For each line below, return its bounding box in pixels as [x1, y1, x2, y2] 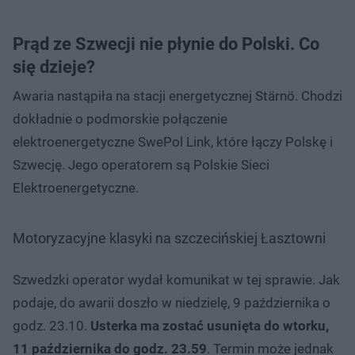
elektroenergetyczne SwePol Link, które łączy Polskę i [13, 133, 333, 150]
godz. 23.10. [13, 317, 90, 334]
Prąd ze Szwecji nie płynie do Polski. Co [13, 33, 319, 54]
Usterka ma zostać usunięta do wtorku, [90, 317, 329, 334]
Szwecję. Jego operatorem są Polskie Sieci [13, 156, 269, 173]
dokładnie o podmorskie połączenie [13, 110, 227, 127]
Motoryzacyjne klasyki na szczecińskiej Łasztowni [13, 229, 326, 246]
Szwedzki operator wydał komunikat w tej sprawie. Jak [13, 271, 340, 288]
